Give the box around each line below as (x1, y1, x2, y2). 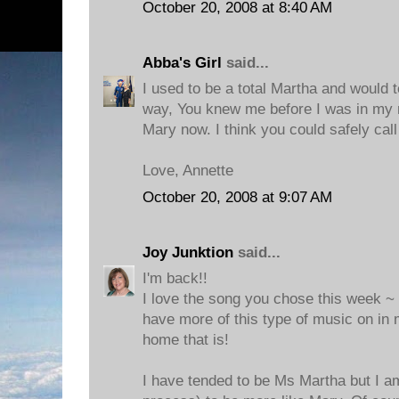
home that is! (142, 331, 229, 348)
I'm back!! (142, 270, 208, 287)
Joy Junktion (142, 243, 233, 261)
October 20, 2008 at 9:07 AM (142, 188, 332, 206)
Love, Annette (142, 162, 233, 179)
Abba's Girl (142, 53, 222, 71)
